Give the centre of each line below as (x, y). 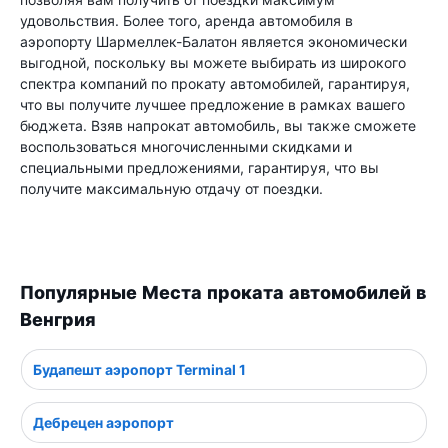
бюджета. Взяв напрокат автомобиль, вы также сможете (218, 125)
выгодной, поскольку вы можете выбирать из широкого (213, 62)
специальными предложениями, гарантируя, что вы (199, 167)
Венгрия (58, 319)
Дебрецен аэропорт (103, 422)
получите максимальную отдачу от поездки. (171, 188)
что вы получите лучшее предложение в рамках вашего (212, 104)
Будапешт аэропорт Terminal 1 (139, 369)
